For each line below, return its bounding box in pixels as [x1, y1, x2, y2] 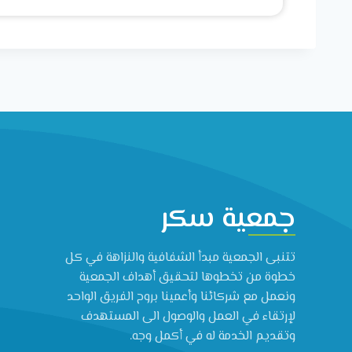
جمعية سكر [161, 197, 295, 242]
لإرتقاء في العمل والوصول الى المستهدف [81, 307, 295, 327]
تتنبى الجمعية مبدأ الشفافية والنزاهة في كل [65, 248, 295, 268]
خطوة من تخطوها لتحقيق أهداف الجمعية [79, 268, 295, 288]
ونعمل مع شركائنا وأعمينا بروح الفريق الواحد [67, 288, 295, 307]
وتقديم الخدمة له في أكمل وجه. [130, 327, 295, 346]
